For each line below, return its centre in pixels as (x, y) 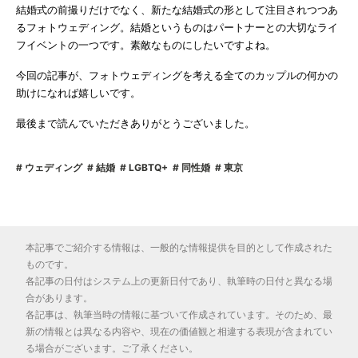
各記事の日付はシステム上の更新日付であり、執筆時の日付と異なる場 (179, 281)
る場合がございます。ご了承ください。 (112, 348)
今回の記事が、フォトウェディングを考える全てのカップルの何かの (177, 76)
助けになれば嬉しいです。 (78, 93)
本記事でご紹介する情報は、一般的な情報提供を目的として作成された (179, 248)
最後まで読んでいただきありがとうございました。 (135, 123)
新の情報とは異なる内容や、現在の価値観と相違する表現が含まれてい (179, 332)
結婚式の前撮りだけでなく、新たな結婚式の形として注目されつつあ (177, 10)
